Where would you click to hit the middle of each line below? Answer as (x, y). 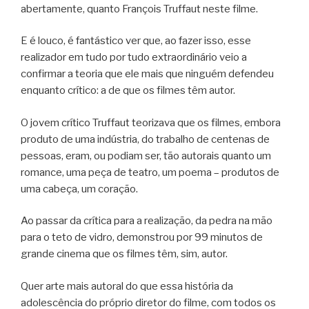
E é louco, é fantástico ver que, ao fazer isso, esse (136, 41)
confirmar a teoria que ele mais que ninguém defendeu (147, 74)
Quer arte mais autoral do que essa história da (127, 286)
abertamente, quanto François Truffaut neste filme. (139, 9)
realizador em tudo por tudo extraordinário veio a (134, 58)
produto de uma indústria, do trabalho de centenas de (145, 139)
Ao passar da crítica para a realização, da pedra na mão (147, 221)
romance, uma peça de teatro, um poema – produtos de (150, 172)
